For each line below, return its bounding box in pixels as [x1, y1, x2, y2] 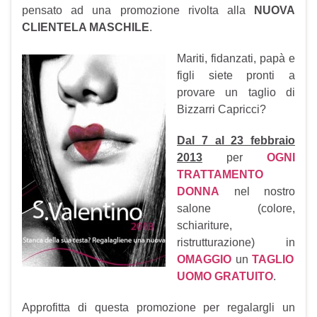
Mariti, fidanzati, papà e [177, 52, 295, 65]
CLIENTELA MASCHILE [22, 21, 149, 34]
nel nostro [219, 185, 295, 198]
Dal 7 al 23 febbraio [177, 134, 295, 147]
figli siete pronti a [177, 69, 295, 82]
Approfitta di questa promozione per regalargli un [22, 301, 295, 314]
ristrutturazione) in [177, 236, 295, 249]
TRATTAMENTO [177, 168, 263, 181]
